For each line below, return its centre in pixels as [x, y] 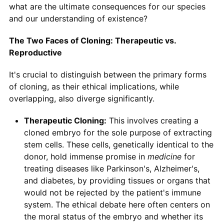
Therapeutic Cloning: [65, 121]
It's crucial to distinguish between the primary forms [107, 75]
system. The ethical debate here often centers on [117, 205]
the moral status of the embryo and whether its [113, 217]
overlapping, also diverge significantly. [81, 99]
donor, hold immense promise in [85, 157]
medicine [164, 157]
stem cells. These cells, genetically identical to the [118, 145]
